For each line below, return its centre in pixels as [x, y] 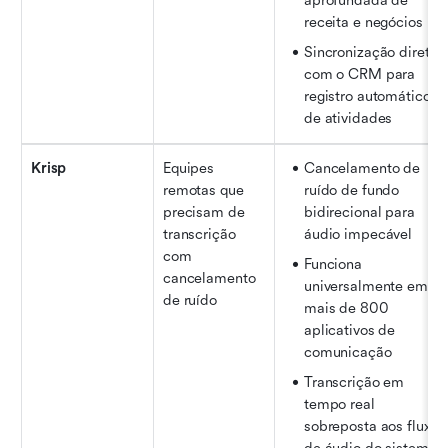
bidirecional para [359, 212]
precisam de [204, 212]
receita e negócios [363, 22]
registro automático [367, 96]
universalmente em [366, 286]
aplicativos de [350, 330]
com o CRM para [360, 74]
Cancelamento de [362, 168]
